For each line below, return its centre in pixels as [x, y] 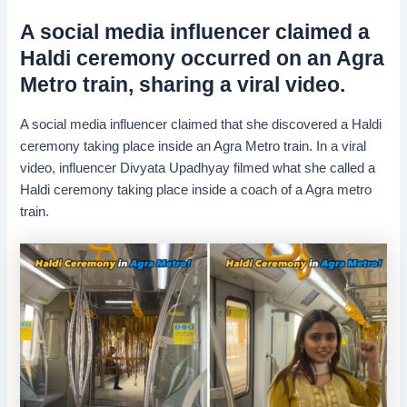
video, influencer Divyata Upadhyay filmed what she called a [198, 168]
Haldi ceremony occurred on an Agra [203, 58]
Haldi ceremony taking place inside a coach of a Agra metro [196, 189]
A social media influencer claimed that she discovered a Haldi [201, 124]
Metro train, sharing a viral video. [183, 84]
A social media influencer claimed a [195, 31]
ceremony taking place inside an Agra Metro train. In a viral [194, 146]
